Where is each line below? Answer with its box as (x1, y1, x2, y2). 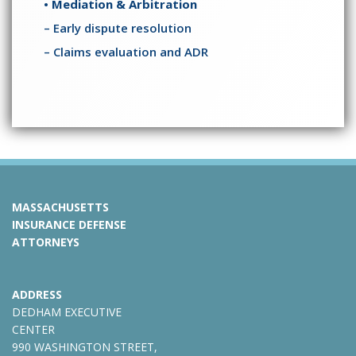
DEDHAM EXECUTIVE (12, 304, 122, 319)
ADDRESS (12, 287, 62, 302)
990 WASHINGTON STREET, (12, 339, 157, 354)
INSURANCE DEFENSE (12, 217, 126, 232)
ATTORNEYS (12, 234, 79, 250)
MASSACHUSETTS (12, 199, 109, 215)
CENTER (12, 322, 55, 337)
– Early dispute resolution (44, 20, 192, 36)
